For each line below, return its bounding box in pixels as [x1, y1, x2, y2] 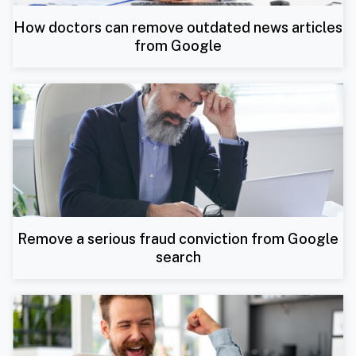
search [155, 249, 201, 266]
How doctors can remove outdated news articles [14, 19, 342, 37]
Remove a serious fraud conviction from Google [17, 230, 339, 248]
